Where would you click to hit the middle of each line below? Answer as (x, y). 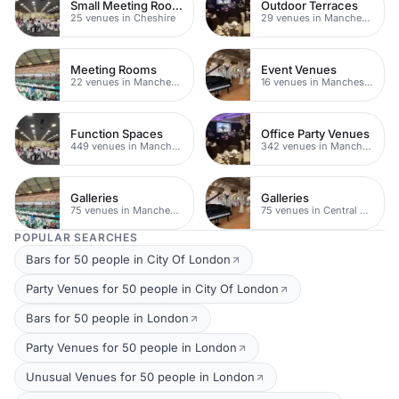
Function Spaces (117, 133)
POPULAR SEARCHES (76, 237)
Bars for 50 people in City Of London (128, 259)
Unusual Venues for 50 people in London (140, 377)
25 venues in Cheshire (123, 17)
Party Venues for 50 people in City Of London (152, 289)
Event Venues (299, 69)
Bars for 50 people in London (107, 318)
